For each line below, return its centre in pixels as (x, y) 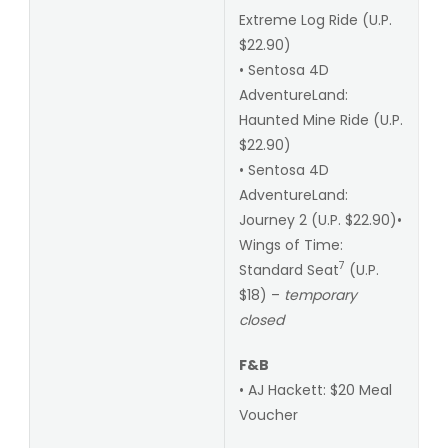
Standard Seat (288, 269)
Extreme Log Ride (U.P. (315, 19)
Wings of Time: (290, 244)
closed (261, 319)
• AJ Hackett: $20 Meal (315, 389)
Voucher (268, 414)
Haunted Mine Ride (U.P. (320, 119)
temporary (320, 294)
